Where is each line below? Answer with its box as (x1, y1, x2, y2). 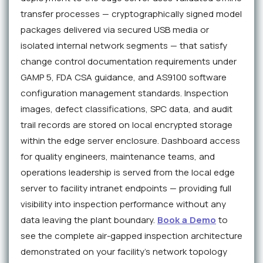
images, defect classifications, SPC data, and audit (21, 103, 232, 116)
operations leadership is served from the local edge (21, 166, 235, 179)
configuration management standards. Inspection (21, 87, 228, 100)
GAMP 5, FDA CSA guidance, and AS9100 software (21, 71, 227, 84)
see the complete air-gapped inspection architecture (21, 230, 242, 242)
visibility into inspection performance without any (21, 198, 226, 211)
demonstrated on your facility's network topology (21, 245, 227, 258)
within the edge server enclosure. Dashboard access (21, 134, 240, 147)
